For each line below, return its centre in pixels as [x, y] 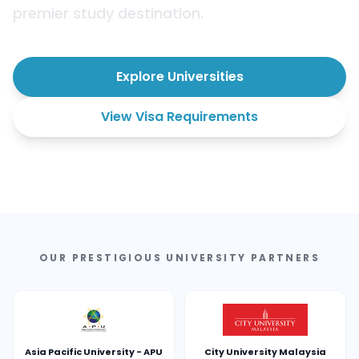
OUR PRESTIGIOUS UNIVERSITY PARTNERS [179, 258]
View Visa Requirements [179, 117]
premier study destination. [108, 13]
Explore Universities [179, 77]
